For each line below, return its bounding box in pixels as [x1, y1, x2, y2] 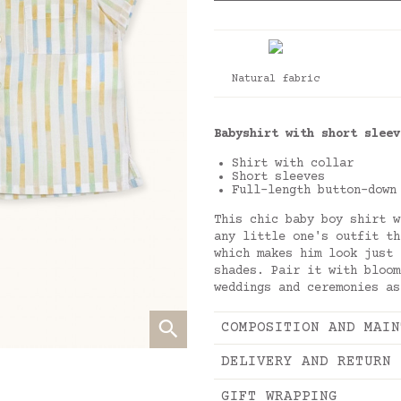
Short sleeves [232, 170, 325, 184]
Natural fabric [232, 73, 320, 85]
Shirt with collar [232, 157, 354, 171]
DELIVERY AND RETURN [221, 354, 391, 370]
